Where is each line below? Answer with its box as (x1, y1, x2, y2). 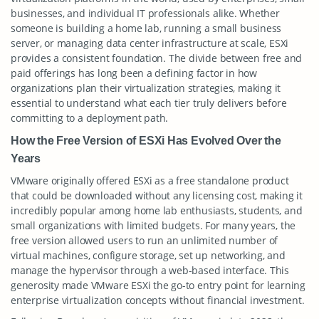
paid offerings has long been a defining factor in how (11, 66, 257, 80)
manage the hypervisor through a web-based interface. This (11, 263, 290, 277)
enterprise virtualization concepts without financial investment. (11, 293, 305, 307)
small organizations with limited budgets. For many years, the (11, 219, 296, 232)
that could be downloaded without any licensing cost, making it (11, 189, 303, 202)
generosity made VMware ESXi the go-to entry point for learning (11, 278, 305, 292)
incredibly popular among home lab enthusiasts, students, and (11, 204, 303, 217)
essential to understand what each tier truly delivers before (11, 96, 287, 110)
